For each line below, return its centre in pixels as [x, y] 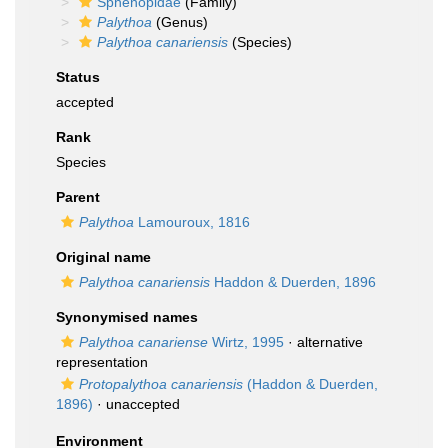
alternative [330, 342]
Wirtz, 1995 [246, 342]
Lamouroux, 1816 [192, 222]
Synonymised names [127, 317]
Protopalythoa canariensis [161, 384]
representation [102, 362]
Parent [78, 197]
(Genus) [180, 22]
